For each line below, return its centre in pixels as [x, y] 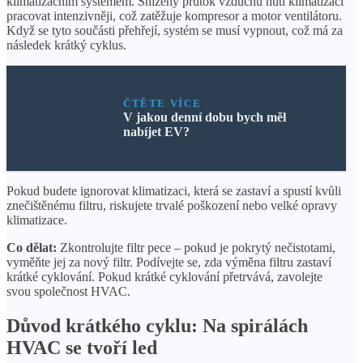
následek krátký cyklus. [66, 45]
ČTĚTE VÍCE [162, 103]
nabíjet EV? [156, 131]
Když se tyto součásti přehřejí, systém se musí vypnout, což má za [175, 30]
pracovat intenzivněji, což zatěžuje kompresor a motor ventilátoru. [174, 15]
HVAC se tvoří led [82, 347]
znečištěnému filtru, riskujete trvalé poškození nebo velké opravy [172, 205]
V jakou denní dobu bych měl [204, 117]
